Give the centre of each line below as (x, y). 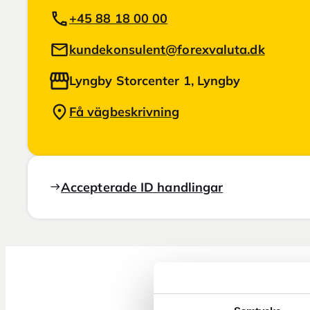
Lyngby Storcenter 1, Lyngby (155, 80)
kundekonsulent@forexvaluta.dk (167, 49)
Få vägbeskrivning (125, 111)
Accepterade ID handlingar (142, 187)
